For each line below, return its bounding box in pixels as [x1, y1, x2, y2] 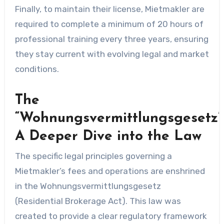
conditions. [14, 63, 59, 74]
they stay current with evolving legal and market [14, 48, 209, 59]
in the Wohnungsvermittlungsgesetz [14, 181, 161, 191]
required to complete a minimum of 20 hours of [14, 18, 203, 29]
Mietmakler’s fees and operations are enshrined [14, 166, 205, 176]
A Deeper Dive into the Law [14, 129, 201, 143]
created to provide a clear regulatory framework [14, 211, 207, 221]
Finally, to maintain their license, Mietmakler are [14, 3, 204, 14]
